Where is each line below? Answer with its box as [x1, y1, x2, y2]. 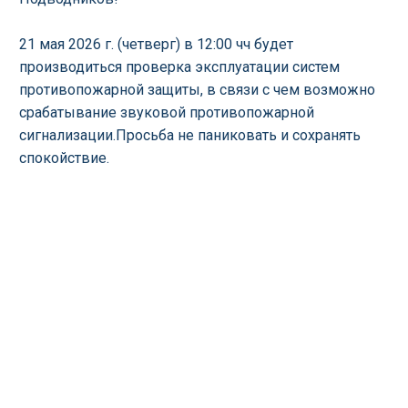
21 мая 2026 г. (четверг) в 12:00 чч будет [19, 36, 293, 53]
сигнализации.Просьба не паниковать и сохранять [19, 127, 361, 144]
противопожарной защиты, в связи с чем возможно [19, 81, 375, 98]
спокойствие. [19, 149, 113, 167]
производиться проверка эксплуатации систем [19, 58, 340, 76]
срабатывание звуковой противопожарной [19, 104, 314, 121]
